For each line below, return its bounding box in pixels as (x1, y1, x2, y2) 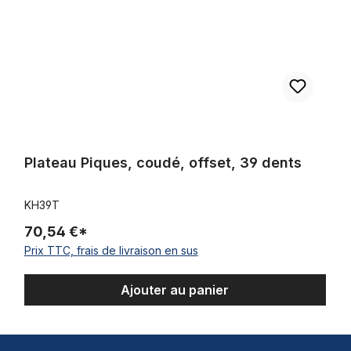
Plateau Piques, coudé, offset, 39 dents (24, 154, 302, 171)
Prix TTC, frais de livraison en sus (24, 243, 198, 257)
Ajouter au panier (121, 281, 230, 298)
